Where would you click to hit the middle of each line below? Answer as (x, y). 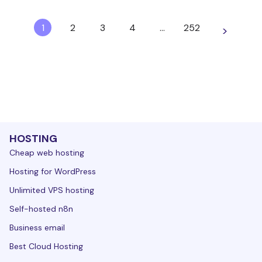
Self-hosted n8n (41, 208)
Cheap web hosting (47, 152)
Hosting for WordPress (53, 171)
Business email (37, 227)
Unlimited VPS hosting (52, 190)
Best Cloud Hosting (46, 246)
